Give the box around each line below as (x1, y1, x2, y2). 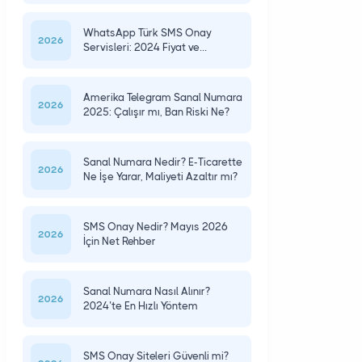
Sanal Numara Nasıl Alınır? (82, 285, 210, 297)
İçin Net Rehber (82, 235, 156, 247)
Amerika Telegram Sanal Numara (82, 91, 242, 103)
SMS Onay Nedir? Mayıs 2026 (82, 221, 228, 233)
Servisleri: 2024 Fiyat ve (82, 41, 200, 53)
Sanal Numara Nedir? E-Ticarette (82, 156, 242, 168)
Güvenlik (82, 56, 125, 68)
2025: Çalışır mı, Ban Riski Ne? (82, 106, 229, 118)
